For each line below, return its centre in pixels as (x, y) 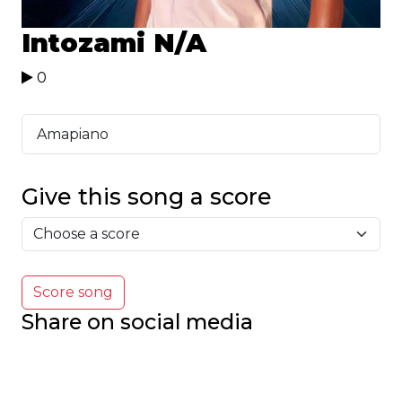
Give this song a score (147, 197)
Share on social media (137, 322)
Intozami (87, 43)
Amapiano (73, 134)
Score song (73, 292)
